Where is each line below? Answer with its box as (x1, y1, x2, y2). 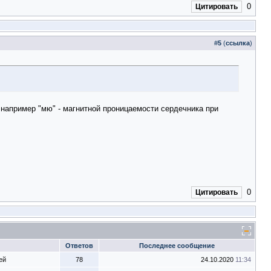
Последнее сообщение (139, 242, 215, 249)
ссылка (226, 39, 250, 47)
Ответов (65, 242, 93, 249)
